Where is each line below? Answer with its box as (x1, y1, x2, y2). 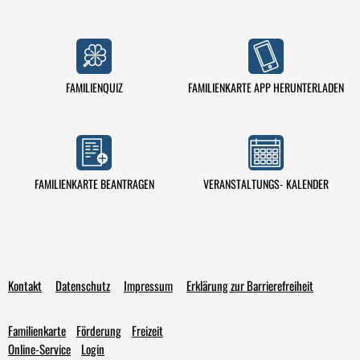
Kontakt (8, 276, 42, 294)
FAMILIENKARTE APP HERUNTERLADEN (188, 78, 344, 96)
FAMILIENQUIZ (65, 78, 123, 96)
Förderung (76, 321, 121, 339)
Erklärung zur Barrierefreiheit (186, 276, 313, 294)
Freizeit (132, 321, 163, 339)
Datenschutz (55, 276, 110, 294)
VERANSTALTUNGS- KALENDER (203, 174, 329, 192)
